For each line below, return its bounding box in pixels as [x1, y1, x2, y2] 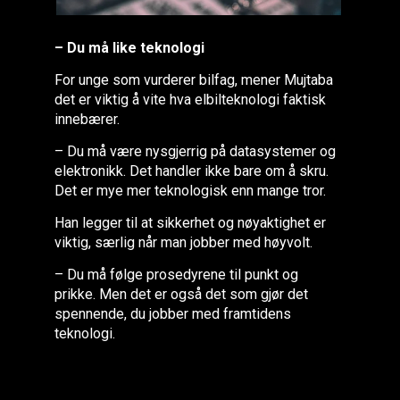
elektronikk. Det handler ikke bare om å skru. [54, 162, 329, 179]
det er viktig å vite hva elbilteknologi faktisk [54, 91, 326, 108]
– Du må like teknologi [54, 39, 204, 56]
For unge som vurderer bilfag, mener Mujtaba [54, 71, 333, 88]
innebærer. [54, 111, 120, 128]
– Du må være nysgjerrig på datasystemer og [54, 143, 336, 160]
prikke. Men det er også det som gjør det [54, 286, 308, 303]
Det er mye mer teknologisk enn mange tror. [54, 182, 326, 199]
